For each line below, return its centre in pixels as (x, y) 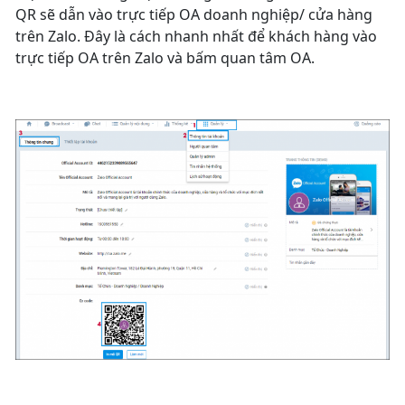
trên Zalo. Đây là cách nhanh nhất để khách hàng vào (196, 36)
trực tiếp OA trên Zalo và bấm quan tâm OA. (165, 57)
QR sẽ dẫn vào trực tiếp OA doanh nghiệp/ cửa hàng (194, 14)
